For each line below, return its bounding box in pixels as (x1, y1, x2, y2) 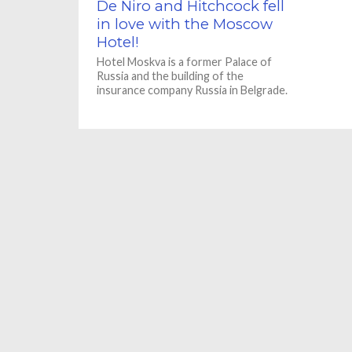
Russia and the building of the (97, 69, 244, 82)
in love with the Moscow (97, 15, 273, 33)
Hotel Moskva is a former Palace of (97, 55, 273, 68)
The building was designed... (97, 97, 236, 111)
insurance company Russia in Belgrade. (97, 83, 288, 97)
